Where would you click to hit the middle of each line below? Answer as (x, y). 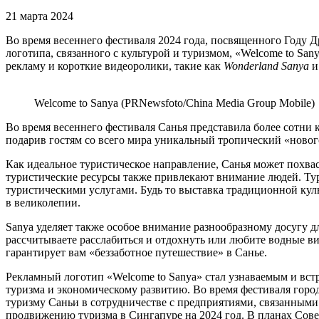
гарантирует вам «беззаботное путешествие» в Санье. (136, 253)
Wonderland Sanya (266, 66)
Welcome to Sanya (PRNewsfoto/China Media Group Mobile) (174, 103)
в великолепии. (43, 203)
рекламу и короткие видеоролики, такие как (115, 66)
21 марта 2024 (40, 16)
